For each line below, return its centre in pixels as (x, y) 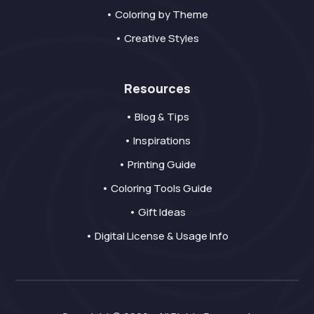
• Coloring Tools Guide (157, 188)
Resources (157, 88)
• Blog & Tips (157, 116)
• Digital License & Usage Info (157, 235)
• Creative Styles (157, 38)
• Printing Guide (157, 164)
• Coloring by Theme (157, 14)
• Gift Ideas (157, 212)
